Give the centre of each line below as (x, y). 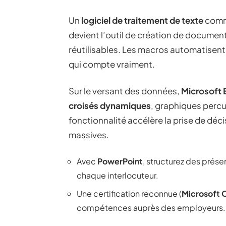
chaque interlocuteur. (118, 175)
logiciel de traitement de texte (142, 20)
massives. (89, 135)
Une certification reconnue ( (129, 193)
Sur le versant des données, (125, 91)
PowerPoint (120, 161)
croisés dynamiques (110, 105)
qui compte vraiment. (112, 64)
